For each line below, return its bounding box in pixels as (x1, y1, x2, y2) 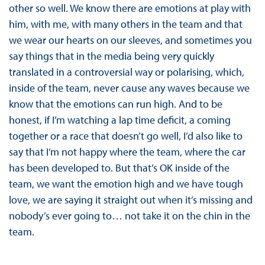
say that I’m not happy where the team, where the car (8, 145, 245, 159)
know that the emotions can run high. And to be (8, 97, 222, 111)
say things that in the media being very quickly (8, 49, 214, 63)
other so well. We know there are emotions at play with (8, 1, 251, 15)
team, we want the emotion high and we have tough (8, 177, 243, 191)
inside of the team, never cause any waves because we (8, 81, 250, 95)
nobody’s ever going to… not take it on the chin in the (8, 209, 250, 223)
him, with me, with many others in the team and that (8, 17, 243, 31)
